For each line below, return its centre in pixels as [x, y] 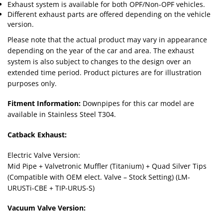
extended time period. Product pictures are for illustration [105, 72]
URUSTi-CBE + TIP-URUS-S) [51, 188]
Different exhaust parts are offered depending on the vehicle [109, 14]
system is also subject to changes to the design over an [99, 61]
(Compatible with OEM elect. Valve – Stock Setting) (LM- [99, 177]
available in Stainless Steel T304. [62, 114]
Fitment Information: [44, 104]
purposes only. [32, 83]
